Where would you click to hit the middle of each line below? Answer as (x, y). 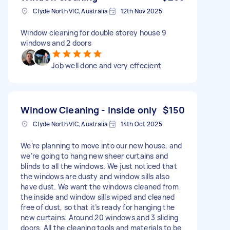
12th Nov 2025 (141, 11)
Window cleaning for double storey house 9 (94, 32)
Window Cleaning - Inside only (89, 110)
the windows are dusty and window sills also (95, 176)
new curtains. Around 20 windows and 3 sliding (100, 217)
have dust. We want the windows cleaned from (100, 186)
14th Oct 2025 (141, 124)
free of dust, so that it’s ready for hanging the (98, 207)
